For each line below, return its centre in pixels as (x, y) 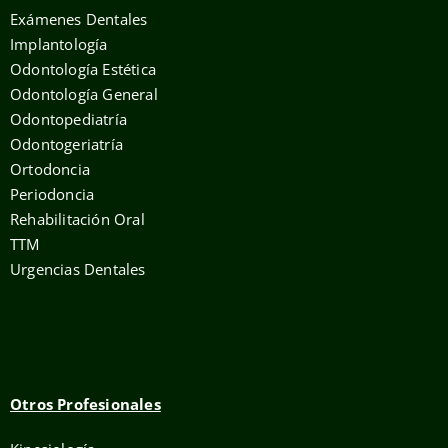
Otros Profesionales (85, 404)
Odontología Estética (83, 69)
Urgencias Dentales (78, 269)
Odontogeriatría (66, 144)
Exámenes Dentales (79, 19)
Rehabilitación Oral (77, 219)
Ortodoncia (50, 169)
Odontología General (84, 94)
